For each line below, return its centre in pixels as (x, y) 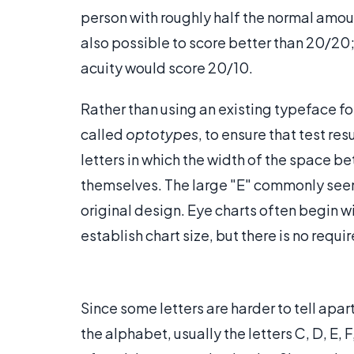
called (103, 134)
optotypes (162, 134)
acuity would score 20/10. (167, 68)
